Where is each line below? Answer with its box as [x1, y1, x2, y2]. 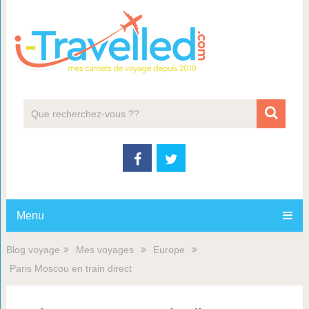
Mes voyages [75, 244, 134, 255]
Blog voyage [6, 244, 60, 255]
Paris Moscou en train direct [9, 263, 132, 274]
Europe [152, 244, 185, 255]
